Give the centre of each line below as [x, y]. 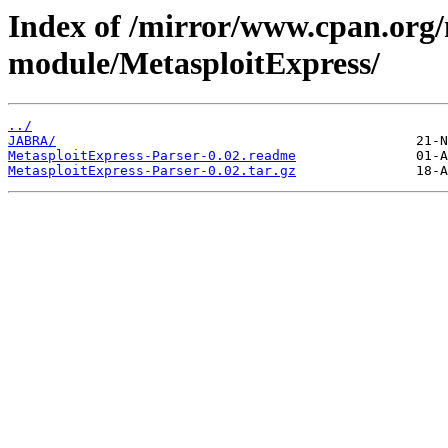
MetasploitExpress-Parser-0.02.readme [152, 156]
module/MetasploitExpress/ [194, 63]
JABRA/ [32, 141]
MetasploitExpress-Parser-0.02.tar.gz [152, 171]
